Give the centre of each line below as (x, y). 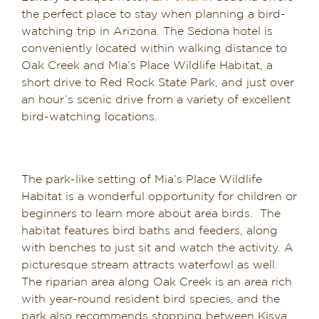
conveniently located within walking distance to (154, 48)
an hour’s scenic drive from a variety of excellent (156, 100)
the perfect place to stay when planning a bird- (153, 14)
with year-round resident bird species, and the (151, 299)
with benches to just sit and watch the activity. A (157, 248)
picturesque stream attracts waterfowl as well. (150, 265)
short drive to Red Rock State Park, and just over (158, 83)
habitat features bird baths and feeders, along (150, 231)
